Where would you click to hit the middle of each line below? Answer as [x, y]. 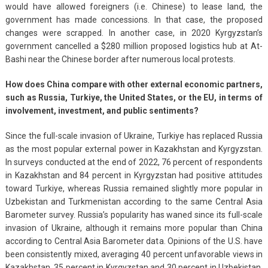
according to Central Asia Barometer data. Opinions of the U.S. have [134, 241]
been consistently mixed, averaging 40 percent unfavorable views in [134, 254]
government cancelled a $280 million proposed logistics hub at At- [134, 46]
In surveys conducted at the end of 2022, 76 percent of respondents [134, 162]
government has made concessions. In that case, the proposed [134, 19]
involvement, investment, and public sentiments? [102, 110]
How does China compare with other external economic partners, [134, 84]
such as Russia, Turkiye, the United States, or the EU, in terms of [134, 97]
